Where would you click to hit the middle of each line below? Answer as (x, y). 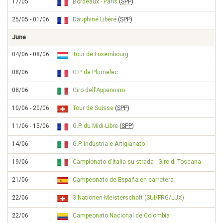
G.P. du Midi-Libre (95, 126)
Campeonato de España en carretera (123, 180)
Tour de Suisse (93, 108)
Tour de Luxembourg (101, 54)
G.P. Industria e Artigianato (109, 144)
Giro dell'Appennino (99, 90)
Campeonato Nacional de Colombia (121, 216)
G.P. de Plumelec (95, 72)
